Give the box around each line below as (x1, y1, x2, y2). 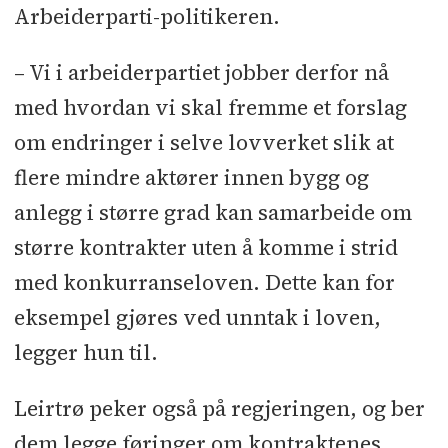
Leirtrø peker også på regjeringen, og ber (13, 394, 425, 424)
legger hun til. (13, 338, 158, 368)
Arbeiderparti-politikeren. (13, 2, 280, 32)
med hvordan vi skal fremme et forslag (13, 93, 407, 123)
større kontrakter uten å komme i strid (13, 233, 398, 263)
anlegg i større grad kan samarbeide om (13, 198, 412, 228)
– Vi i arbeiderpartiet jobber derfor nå (13, 58, 389, 88)
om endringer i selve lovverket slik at (13, 128, 394, 158)
